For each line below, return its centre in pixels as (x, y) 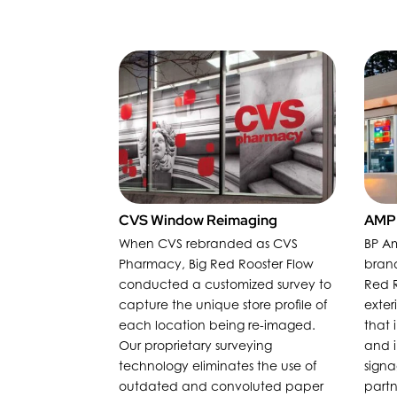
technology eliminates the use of (218, 365)
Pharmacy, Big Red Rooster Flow (217, 263)
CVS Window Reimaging (198, 221)
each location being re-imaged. (218, 324)
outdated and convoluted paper (222, 385)
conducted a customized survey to (226, 284)
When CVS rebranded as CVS (209, 243)
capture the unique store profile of (223, 304)
